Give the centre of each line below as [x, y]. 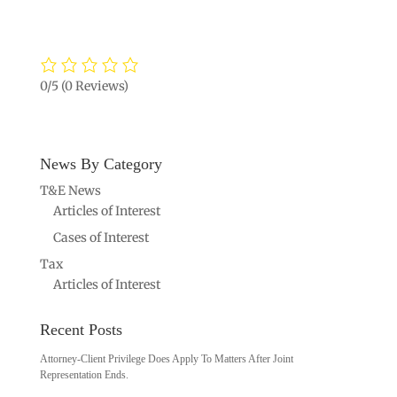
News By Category [101, 163]
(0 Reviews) [94, 86]
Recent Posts [81, 329]
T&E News [70, 190]
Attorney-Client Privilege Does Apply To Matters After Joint [166, 358]
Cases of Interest [101, 237]
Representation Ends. [84, 374]
